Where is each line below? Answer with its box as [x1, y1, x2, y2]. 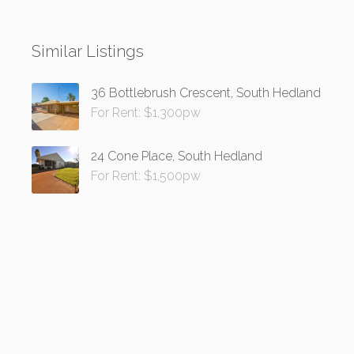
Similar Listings [32, 42, 145, 61]
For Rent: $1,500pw [91, 168, 201, 183]
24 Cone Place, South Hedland [91, 149, 263, 164]
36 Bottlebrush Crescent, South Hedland [91, 85, 322, 100]
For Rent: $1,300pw [91, 105, 201, 120]
